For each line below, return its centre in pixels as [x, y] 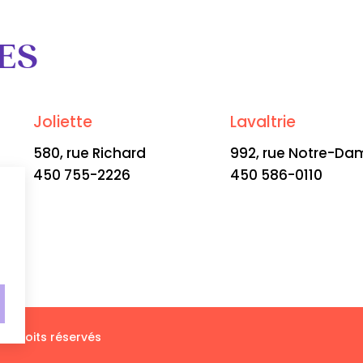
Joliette [62, 122]
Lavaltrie [263, 122]
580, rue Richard [89, 153]
